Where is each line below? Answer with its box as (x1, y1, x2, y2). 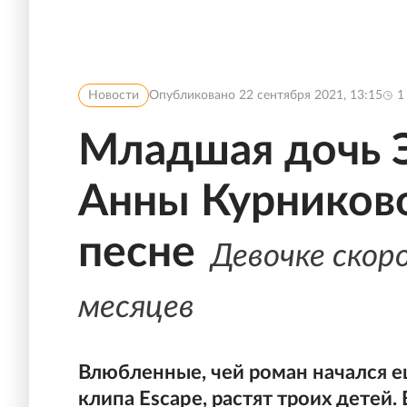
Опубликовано (149, 89, 239, 102)
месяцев (78, 292, 194, 323)
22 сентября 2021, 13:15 (239, 89, 382, 102)
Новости (88, 89, 139, 102)
